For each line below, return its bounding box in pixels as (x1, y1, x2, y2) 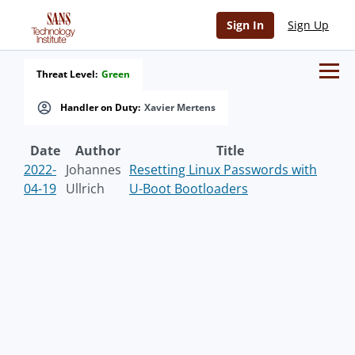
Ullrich (66, 180, 105, 197)
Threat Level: (36, 67, 97, 81)
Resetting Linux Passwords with (129, 161, 317, 178)
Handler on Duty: (60, 101, 140, 114)
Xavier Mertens (144, 101, 216, 114)
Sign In (227, 17, 264, 32)
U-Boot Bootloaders (129, 180, 248, 197)
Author (74, 142, 120, 159)
